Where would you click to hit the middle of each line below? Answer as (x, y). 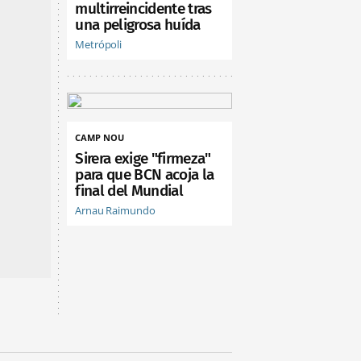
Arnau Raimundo (115, 211)
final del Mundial (129, 191)
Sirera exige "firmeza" (143, 159)
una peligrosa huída (138, 25)
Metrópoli (99, 45)
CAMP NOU (100, 138)
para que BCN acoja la (145, 175)
